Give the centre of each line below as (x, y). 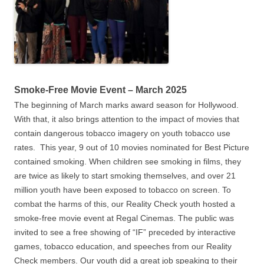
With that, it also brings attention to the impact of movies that (127, 119)
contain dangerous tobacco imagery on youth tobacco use (122, 133)
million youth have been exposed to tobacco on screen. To (123, 190)
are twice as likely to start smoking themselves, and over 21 (125, 176)
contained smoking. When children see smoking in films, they (128, 162)
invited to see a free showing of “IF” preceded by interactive (125, 232)
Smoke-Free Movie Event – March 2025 (100, 90)
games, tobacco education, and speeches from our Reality (123, 247)
